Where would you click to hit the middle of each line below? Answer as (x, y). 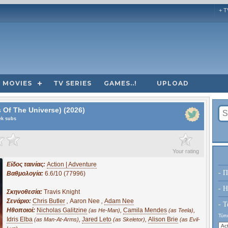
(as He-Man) (104, 210)
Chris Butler (49, 201)
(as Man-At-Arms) (56, 219)
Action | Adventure (72, 164)
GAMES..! (120, 83)
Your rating (186, 151)
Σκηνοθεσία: (25, 192)
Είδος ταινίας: (27, 164)
